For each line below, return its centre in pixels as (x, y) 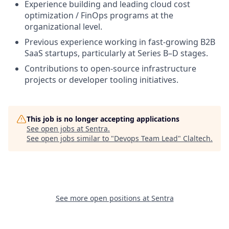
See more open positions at (103, 198)
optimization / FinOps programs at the (99, 16)
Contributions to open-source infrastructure (110, 69)
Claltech (197, 139)
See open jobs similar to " (70, 139)
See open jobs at (56, 129)
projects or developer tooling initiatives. (101, 80)
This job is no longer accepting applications (103, 119)
